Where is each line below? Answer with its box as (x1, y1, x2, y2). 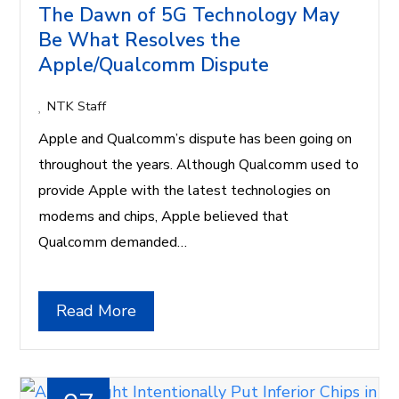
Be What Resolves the (38, 26, 241, 53)
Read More (56, 299, 137, 322)
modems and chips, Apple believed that (38, 206, 289, 226)
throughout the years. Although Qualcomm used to (38, 154, 360, 175)
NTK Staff (47, 96, 107, 115)
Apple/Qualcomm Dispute (38, 51, 270, 78)
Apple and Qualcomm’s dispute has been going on (38, 128, 353, 149)
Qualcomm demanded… (38, 232, 188, 252)
